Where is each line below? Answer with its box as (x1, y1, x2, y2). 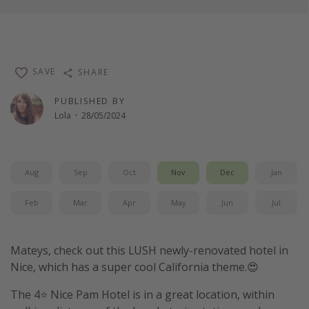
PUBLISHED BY (54, 95, 126, 108)
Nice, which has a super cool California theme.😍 (10, 259, 259, 275)
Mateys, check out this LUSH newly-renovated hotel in (10, 242, 288, 258)
